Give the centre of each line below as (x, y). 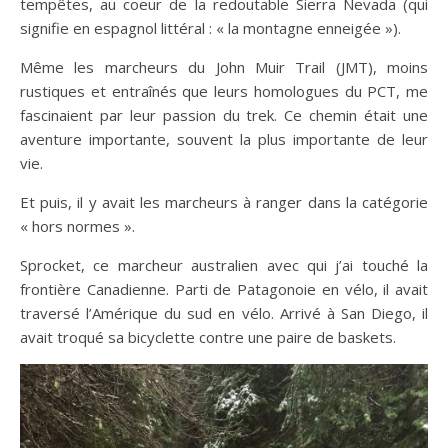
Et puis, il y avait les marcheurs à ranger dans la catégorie (224, 202)
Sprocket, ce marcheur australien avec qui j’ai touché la (224, 265)
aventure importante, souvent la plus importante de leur (224, 139)
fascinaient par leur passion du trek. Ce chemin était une (224, 115)
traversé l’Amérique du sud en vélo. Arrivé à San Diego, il (224, 313)
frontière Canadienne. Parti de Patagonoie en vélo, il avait (224, 289)
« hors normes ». (77, 226)
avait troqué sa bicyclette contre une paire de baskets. (208, 337)
